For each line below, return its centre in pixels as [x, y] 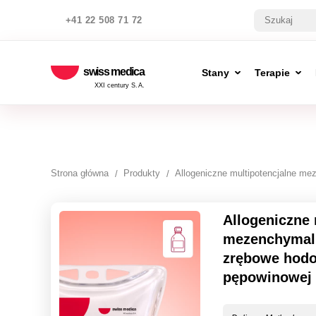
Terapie [273, 73]
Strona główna [80, 173]
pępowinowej [268, 277]
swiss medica [114, 71]
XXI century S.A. [119, 85]
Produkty [142, 173]
